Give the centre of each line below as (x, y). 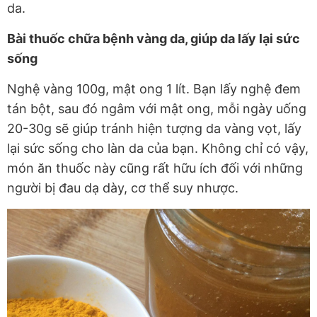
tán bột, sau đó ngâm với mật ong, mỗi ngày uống (157, 109)
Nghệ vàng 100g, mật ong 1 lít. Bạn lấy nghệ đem (154, 89)
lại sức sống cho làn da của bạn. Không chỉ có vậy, (158, 149)
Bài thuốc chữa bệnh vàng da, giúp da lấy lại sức (154, 39)
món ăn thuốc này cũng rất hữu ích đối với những (155, 168)
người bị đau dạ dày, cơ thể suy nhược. (123, 188)
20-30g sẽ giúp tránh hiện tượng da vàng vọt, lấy (154, 129)
